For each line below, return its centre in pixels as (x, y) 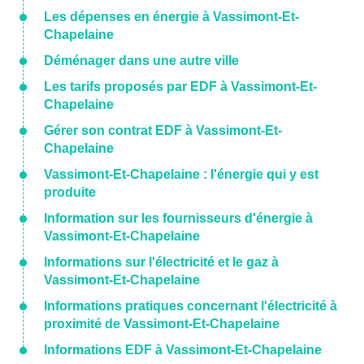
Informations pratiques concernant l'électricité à (191, 306)
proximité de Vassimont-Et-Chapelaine (162, 324)
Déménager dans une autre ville (141, 61)
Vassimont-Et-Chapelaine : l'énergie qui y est (181, 174)
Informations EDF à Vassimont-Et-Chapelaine (183, 350)
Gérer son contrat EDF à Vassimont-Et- (163, 130)
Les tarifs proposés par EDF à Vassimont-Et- (180, 87)
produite (70, 192)
